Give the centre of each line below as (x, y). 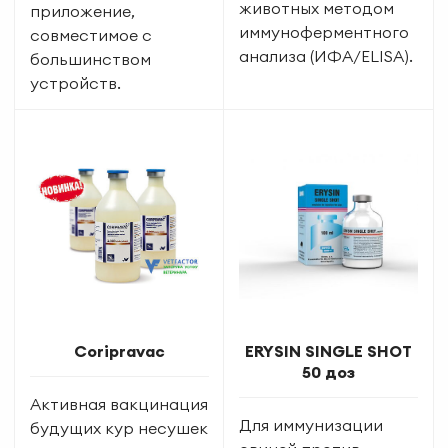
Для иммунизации (311, 424)
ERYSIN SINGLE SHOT (328, 350)
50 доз (328, 371)
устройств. (75, 82)
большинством (90, 58)
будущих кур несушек (119, 427)
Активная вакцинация (119, 403)
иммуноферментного (324, 31)
